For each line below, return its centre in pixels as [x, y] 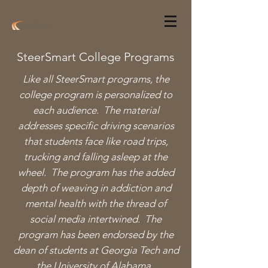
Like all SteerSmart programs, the [96, 79]
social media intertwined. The [96, 219]
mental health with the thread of [96, 203]
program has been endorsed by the [96, 234]
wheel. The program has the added [96, 172]
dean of [31, 250]
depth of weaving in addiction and [96, 188]
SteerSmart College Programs [96, 57]
